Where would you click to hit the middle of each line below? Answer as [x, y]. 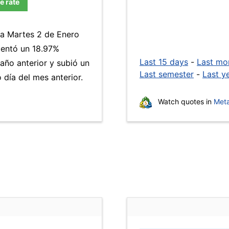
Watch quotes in [185, 101]
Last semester [167, 74]
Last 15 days [164, 62]
